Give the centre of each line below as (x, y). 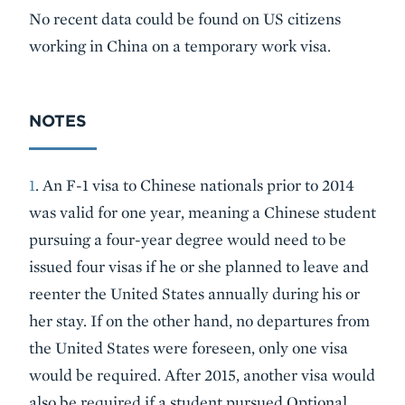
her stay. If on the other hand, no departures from (199, 320)
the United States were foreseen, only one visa (188, 347)
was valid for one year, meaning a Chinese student (202, 212)
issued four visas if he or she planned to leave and (199, 266)
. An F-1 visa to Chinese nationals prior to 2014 (195, 184)
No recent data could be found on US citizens (185, 18)
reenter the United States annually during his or (194, 293)
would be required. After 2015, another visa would (202, 374)
